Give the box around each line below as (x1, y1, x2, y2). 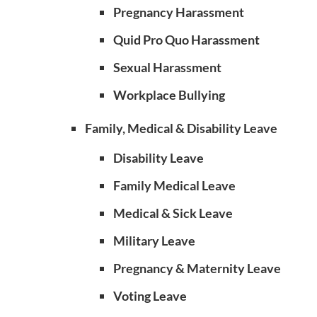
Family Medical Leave (113, 178, 236, 193)
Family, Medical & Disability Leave (85, 120, 277, 136)
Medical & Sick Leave (113, 205, 233, 221)
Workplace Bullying (113, 87, 225, 103)
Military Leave (113, 233, 195, 248)
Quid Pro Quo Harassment (113, 32, 260, 47)
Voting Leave (113, 288, 187, 304)
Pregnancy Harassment (113, 4, 244, 20)
